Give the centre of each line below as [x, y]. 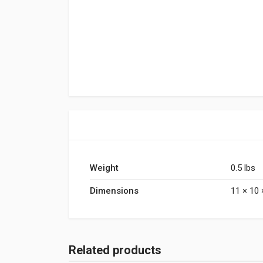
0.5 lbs [243, 168]
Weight [104, 168]
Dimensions [114, 191]
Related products [115, 250]
